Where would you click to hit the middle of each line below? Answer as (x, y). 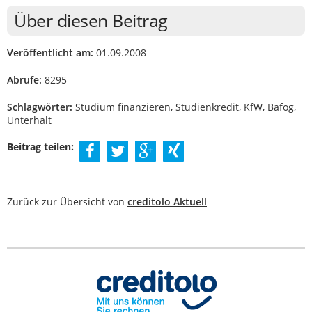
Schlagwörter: (40, 107)
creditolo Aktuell (167, 202)
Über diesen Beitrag (91, 20)
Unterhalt (29, 120)
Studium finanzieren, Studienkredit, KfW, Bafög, (184, 107)
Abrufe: (24, 80)
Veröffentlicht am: (50, 53)
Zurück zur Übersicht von (67, 202)
